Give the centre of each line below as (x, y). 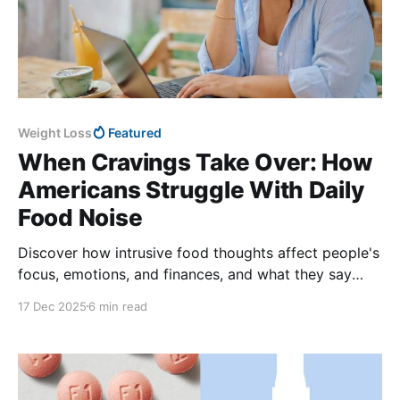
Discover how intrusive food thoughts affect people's (199, 252)
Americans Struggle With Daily (191, 189)
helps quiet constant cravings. (119, 295)
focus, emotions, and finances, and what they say (185, 274)
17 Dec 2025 (52, 306)
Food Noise (80, 217)
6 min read (118, 306)
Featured (135, 132)
